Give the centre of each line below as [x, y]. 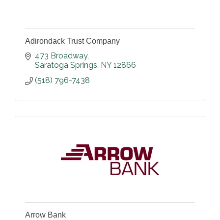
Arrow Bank [45, 215]
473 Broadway [61, 56]
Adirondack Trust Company [72, 41]
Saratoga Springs [66, 65]
